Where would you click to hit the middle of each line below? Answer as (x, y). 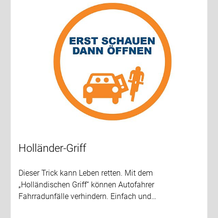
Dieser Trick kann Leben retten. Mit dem (86, 173)
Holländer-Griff (53, 148)
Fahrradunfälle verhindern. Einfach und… (88, 196)
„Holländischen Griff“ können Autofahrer (87, 184)
